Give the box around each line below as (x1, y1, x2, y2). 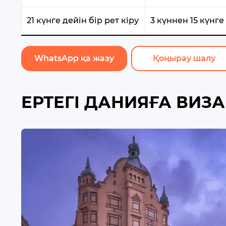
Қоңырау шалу (153, 53, 215, 63)
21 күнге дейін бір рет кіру (27, 15, 139, 25)
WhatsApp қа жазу (34, 53, 114, 63)
